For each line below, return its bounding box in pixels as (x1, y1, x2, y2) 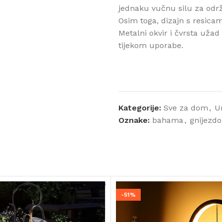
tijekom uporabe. (118, 41, 183, 50)
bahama (152, 115, 183, 125)
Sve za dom (164, 103, 208, 112)
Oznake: (118, 115, 150, 125)
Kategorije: (118, 103, 161, 112)
